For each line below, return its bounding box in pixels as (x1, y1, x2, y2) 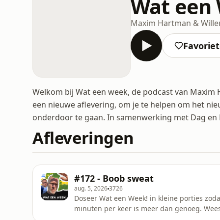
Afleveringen (32, 127, 134, 149)
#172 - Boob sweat (74, 172, 154, 184)
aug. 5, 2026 (74, 184, 108, 192)
